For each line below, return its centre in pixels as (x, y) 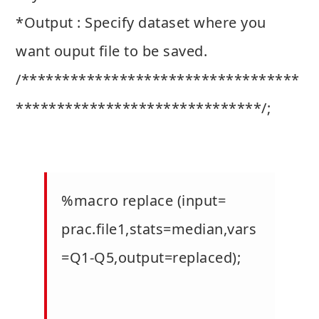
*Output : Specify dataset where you (141, 22)
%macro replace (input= (143, 200)
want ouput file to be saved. (111, 51)
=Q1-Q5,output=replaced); (151, 257)
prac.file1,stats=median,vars (159, 229)
